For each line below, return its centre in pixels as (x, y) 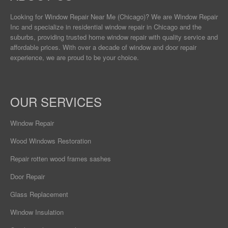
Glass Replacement (39, 194)
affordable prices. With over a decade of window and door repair (103, 47)
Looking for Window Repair (50, 16)
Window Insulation (37, 212)
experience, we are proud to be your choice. (75, 57)
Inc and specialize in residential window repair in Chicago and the (106, 26)
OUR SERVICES (56, 101)
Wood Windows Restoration (51, 140)
